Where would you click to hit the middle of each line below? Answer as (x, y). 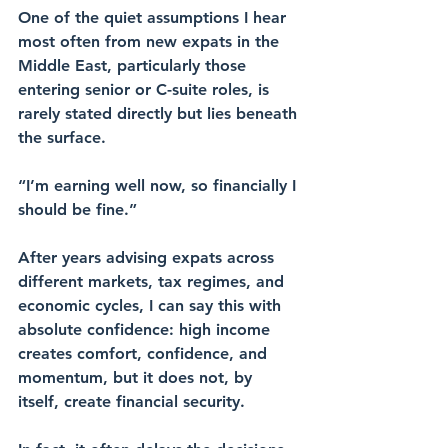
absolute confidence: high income (146, 330)
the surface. (62, 138)
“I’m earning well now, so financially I (159, 186)
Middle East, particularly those (134, 66)
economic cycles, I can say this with (152, 306)
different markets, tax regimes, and (153, 282)
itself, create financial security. (131, 402)
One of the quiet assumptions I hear (154, 18)
